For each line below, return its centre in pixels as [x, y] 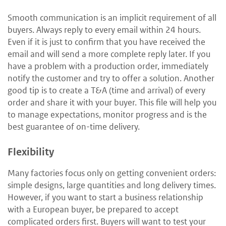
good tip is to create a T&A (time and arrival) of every [106, 91]
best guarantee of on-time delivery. [74, 127]
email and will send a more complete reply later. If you [109, 54]
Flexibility [31, 152]
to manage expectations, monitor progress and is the [107, 115]
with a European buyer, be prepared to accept [93, 210]
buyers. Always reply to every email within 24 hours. [104, 30]
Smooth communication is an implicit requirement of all [112, 18]
